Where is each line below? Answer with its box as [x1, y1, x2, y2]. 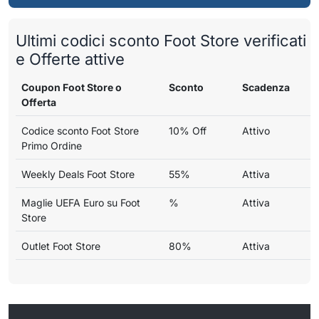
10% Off [169, 124, 206, 137]
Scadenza [242, 80, 290, 93]
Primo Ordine [21, 139, 82, 152]
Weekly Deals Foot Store [21, 167, 135, 180]
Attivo [242, 124, 270, 137]
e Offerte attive [16, 49, 125, 68]
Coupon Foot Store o [21, 80, 122, 93]
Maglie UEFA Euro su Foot [21, 196, 140, 209]
